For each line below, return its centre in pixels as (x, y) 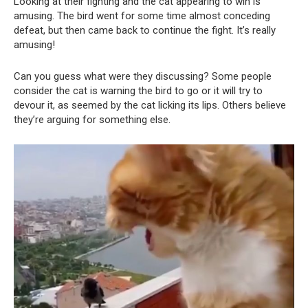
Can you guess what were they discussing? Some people (143, 76)
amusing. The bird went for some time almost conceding (142, 15)
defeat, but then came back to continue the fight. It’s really (145, 30)
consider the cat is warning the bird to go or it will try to (138, 90)
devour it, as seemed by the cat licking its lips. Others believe (150, 105)
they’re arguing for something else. (92, 119)
